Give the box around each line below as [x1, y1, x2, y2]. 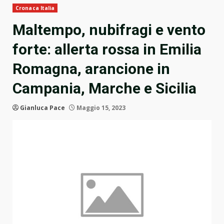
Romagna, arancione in [12, 60, 170, 78]
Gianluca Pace [20, 103, 65, 112]
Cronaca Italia [15, 4, 55, 12]
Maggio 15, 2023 [75, 103, 125, 112]
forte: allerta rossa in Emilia [12, 40, 201, 58]
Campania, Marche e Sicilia [12, 79, 196, 97]
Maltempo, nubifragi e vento [12, 21, 205, 39]
